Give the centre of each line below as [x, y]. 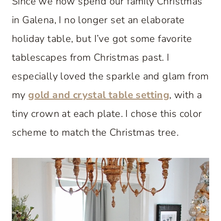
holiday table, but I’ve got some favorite [102, 38]
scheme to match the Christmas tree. [95, 132]
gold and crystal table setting [99, 95]
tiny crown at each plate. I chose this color [107, 113]
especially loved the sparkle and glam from [110, 76]
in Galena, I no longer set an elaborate [98, 20]
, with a [186, 95]
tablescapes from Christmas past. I [91, 57]
